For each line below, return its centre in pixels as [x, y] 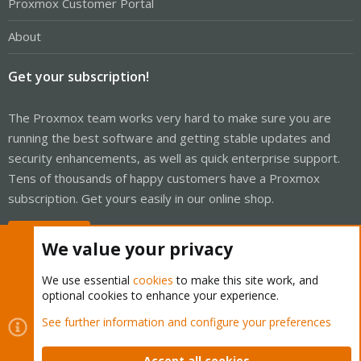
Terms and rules [114, 344]
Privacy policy [197, 344]
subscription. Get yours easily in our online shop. [141, 198]
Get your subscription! [79, 76]
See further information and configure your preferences [187, 322]
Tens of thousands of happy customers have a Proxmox [164, 178]
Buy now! [57, 234]
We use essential [87, 280]
